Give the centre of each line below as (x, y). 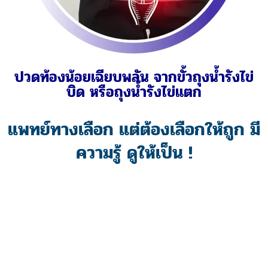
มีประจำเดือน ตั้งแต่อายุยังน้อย (134, 77)
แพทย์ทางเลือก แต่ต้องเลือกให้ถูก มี (134, 129)
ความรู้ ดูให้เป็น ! (134, 153)
